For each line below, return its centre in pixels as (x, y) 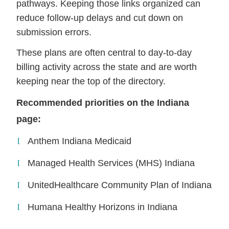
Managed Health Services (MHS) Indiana (111, 163)
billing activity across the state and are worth (107, 67)
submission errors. (54, 32)
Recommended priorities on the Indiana (103, 102)
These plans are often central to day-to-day (104, 52)
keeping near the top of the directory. (91, 81)
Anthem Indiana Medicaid (80, 141)
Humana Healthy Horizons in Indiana (103, 207)
